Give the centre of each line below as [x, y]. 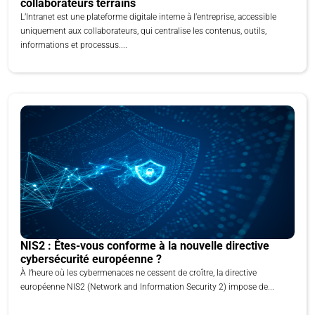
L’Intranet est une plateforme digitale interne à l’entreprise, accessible [148, 17]
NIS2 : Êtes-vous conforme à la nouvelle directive [145, 245]
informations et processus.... [74, 45]
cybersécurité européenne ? [91, 259]
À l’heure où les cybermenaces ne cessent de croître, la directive [139, 272]
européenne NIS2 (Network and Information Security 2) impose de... [147, 287]
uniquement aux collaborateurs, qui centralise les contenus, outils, [143, 31]
